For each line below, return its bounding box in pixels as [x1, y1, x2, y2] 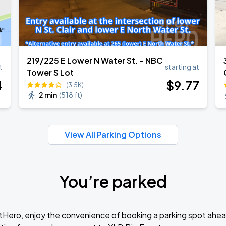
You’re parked [59, 171, 167, 191]
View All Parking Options [65, 129, 161, 140]
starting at [164, 62, 199, 71]
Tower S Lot [27, 67, 74, 78]
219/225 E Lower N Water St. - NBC [27, 55, 163, 66]
